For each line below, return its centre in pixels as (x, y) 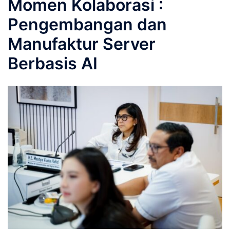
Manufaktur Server (82, 44)
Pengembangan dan (87, 24)
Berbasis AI (53, 63)
